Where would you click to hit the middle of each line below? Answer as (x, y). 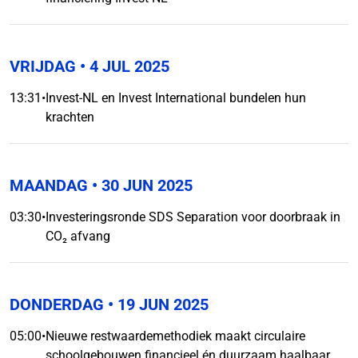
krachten (70, 117)
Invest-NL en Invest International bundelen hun (176, 98)
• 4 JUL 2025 (123, 66)
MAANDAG (49, 185)
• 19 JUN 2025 (156, 304)
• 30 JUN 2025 (140, 185)
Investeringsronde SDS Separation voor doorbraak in (193, 217)
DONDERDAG (57, 304)
